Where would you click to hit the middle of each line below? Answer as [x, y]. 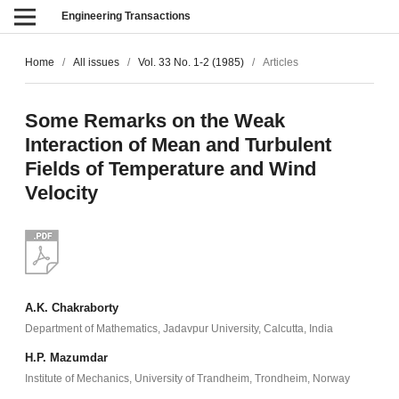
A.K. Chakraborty [71, 307]
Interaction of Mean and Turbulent [178, 145]
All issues [96, 63]
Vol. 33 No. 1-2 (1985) [191, 63]
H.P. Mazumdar [66, 357]
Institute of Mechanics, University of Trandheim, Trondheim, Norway [187, 378]
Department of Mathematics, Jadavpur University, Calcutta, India [179, 328]
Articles [281, 63]
